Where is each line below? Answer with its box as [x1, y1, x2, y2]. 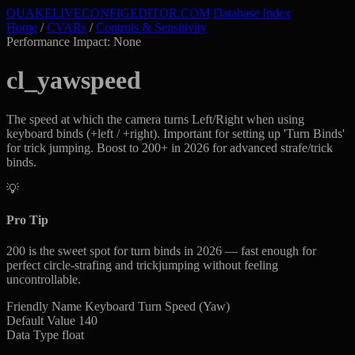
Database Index [213, 6, 291, 20]
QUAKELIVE [6, 6, 82, 20]
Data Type [6, 328, 59, 342]
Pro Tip [6, 213, 48, 227]
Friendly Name [6, 300, 82, 314]
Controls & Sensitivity [96, 21, 207, 34]
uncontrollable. [6, 273, 81, 287]
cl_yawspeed [6, 66, 141, 95]
